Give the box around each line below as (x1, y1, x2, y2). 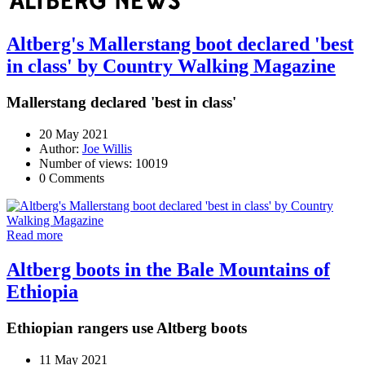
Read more (7, 228, 63, 243)
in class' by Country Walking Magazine (7, 55, 336, 77)
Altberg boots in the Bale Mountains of (7, 258, 330, 280)
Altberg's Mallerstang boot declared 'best (7, 33, 354, 55)
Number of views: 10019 (39, 156, 168, 171)
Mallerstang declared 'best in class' (7, 94, 236, 112)
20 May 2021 (39, 127, 108, 142)
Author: (39, 142, 82, 156)
